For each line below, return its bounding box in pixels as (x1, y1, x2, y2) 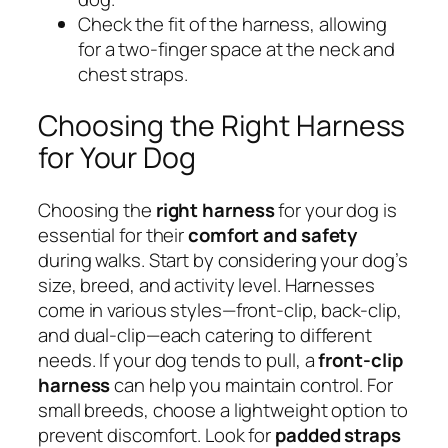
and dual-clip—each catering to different (38, 322, 372, 349)
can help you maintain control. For (110, 372, 393, 399)
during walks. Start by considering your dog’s (38, 247, 408, 274)
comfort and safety (188, 222, 358, 249)
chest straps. (78, 60, 188, 87)
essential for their (38, 222, 188, 249)
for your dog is (274, 197, 397, 224)
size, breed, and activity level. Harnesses (38, 272, 375, 299)
